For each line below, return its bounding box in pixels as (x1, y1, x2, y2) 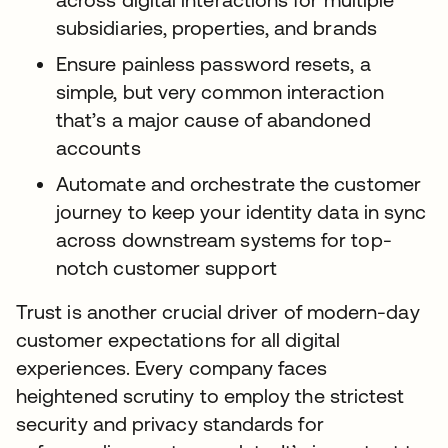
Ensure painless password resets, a (56, 52, 371, 75)
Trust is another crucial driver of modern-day (16, 300, 420, 323)
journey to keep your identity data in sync (56, 200, 427, 223)
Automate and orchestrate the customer (56, 172, 421, 195)
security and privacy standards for (16, 412, 324, 435)
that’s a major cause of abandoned (56, 108, 371, 131)
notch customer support (56, 256, 277, 279)
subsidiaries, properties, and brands (56, 16, 377, 39)
